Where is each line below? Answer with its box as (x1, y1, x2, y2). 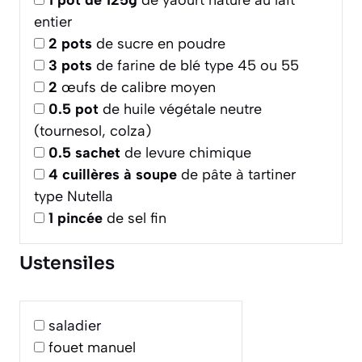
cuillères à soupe (62, 166, 177, 184)
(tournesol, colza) (34, 122, 151, 141)
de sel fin (103, 209, 166, 228)
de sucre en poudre (92, 35, 225, 53)
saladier (48, 317, 101, 335)
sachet (75, 144, 120, 162)
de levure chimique (120, 144, 251, 162)
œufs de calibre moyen (57, 78, 216, 97)
